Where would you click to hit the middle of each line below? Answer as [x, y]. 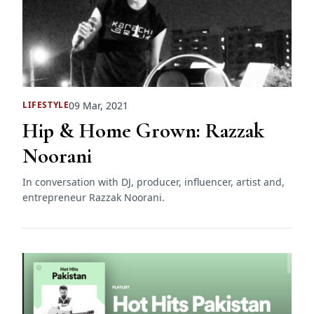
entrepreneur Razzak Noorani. [94, 197]
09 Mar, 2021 [99, 105]
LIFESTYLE [46, 105]
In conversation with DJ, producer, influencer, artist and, [153, 182]
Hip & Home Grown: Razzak [143, 130]
